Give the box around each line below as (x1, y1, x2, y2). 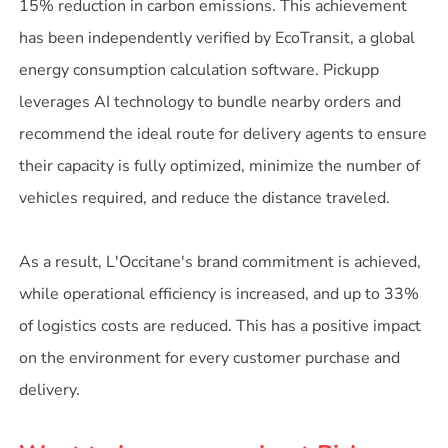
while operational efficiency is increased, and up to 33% (19, 282, 420, 305)
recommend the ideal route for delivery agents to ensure (19, 122, 428, 145)
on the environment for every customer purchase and (19, 346, 401, 369)
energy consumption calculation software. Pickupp (19, 58, 380, 81)
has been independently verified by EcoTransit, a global (19, 26, 416, 49)
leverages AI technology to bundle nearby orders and (19, 90, 402, 113)
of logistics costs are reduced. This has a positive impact (19, 314, 422, 337)
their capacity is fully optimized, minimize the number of (19, 154, 421, 177)
